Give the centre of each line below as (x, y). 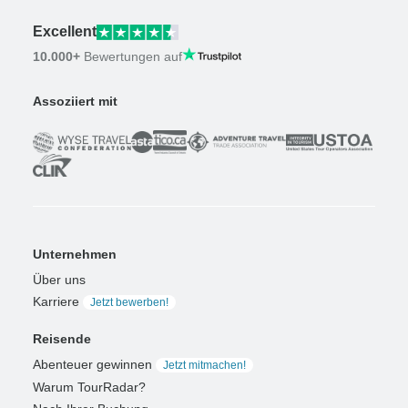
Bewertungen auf (131, 56)
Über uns (59, 280)
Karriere (56, 302)
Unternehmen (75, 255)
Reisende (62, 339)
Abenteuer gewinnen (92, 365)
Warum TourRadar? (89, 388)
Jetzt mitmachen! (204, 366)
